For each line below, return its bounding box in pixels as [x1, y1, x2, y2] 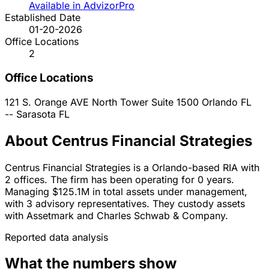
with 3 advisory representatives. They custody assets [5, 197, 245, 210]
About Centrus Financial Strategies [5, 131, 252, 150]
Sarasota [16, 107, 56, 120]
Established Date [5, 11, 80, 24]
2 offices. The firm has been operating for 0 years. [5, 173, 234, 186]
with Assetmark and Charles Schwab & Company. [5, 209, 228, 222]
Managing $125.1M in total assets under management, [5, 185, 247, 198]
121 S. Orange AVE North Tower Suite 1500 [5, 95, 202, 108]
